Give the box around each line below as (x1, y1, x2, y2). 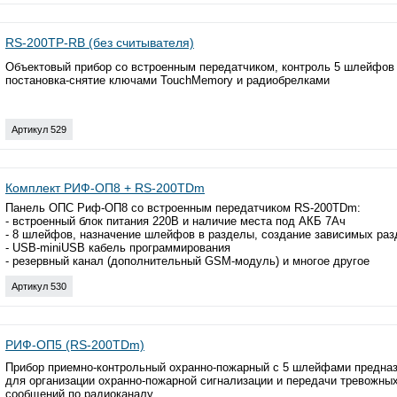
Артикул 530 (12, 280, 66, 292)
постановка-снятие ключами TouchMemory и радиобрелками (5, 73, 330, 87)
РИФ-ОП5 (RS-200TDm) (5, 337, 144, 352)
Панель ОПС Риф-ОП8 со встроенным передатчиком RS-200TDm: (5, 200, 361, 214)
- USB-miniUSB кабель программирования (5, 240, 230, 254)
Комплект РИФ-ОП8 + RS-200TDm (5, 180, 205, 195)
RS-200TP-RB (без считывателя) (5, 35, 194, 50)
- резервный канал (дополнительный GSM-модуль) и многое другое (5, 253, 370, 268)
